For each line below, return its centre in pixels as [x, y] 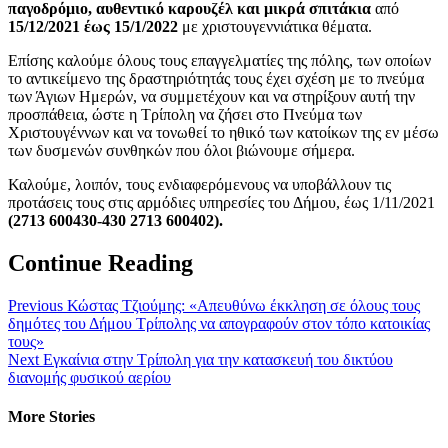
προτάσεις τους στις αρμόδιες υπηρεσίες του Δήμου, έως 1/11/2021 [221, 202]
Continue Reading [100, 262]
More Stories [51, 416]
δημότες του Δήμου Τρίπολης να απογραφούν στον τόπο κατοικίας [219, 323]
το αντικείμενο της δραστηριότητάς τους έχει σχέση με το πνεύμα [216, 78]
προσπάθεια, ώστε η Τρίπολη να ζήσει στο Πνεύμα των [185, 114]
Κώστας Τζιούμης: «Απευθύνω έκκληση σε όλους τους [241, 305]
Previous [35, 305]
